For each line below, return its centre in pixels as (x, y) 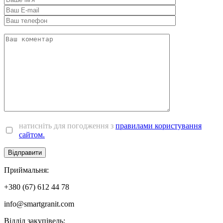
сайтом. (32, 134)
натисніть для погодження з (67, 125)
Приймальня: (26, 170)
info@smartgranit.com (39, 204)
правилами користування (159, 125)
